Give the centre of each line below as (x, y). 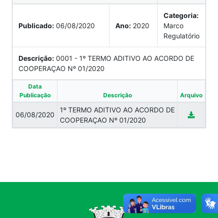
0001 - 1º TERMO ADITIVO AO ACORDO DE (124, 58)
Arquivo (191, 95)
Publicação (35, 95)
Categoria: (181, 15)
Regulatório (182, 36)
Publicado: (36, 25)
